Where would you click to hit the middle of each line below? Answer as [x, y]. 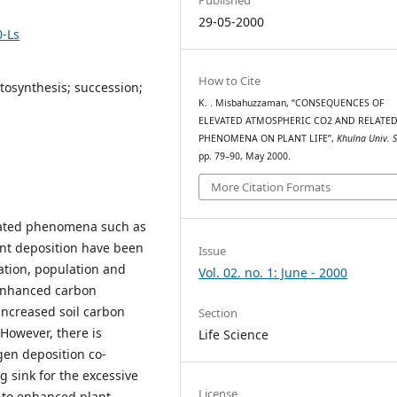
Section [218, 312]
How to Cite [230, 80]
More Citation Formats [271, 187]
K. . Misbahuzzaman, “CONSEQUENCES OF [292, 102]
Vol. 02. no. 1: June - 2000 [273, 272]
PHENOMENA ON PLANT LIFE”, [268, 138]
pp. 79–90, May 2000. [245, 156]
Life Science [234, 334]
